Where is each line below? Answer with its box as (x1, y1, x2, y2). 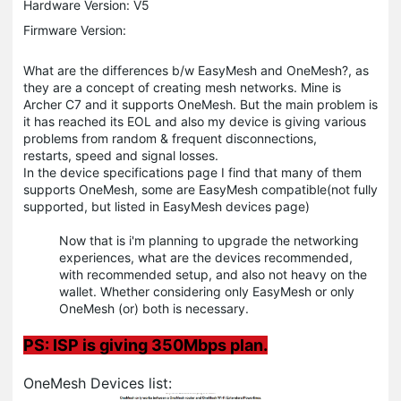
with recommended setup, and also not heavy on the (59, 266, 367, 282)
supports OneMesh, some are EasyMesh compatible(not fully (23, 181, 378, 197)
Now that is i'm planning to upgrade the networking (59, 232, 359, 248)
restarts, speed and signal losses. (23, 147, 218, 163)
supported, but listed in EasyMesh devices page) (23, 198, 310, 214)
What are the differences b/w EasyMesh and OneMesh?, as (23, 62, 369, 78)
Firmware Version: (23, 21, 126, 38)
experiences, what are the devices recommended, (59, 249, 353, 265)
